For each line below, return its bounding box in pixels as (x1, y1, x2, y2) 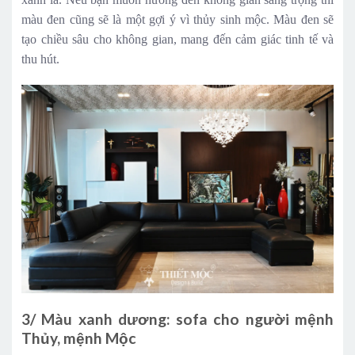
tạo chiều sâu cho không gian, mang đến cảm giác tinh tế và (21, 32, 334, 46)
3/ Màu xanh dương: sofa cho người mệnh (21, 309, 334, 328)
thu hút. (21, 52, 59, 66)
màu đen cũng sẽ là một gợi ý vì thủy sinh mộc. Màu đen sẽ (21, 12, 334, 26)
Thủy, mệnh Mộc (21, 328, 136, 347)
